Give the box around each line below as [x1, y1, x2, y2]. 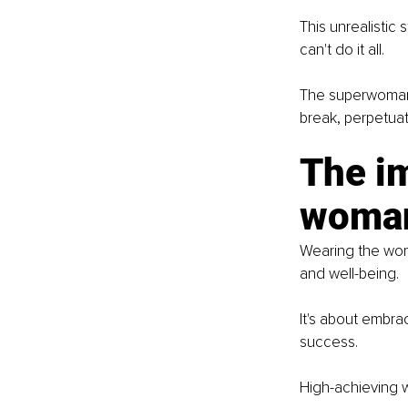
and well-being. [299, 264, 399, 284]
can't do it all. [299, 40, 384, 60]
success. [299, 332, 358, 352]
